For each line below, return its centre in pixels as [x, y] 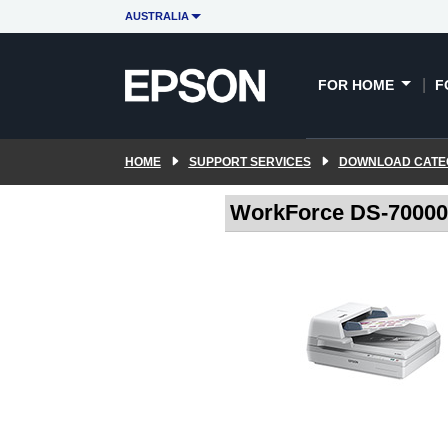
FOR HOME [357, 84]
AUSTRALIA [156, 16]
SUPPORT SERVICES [249, 161]
